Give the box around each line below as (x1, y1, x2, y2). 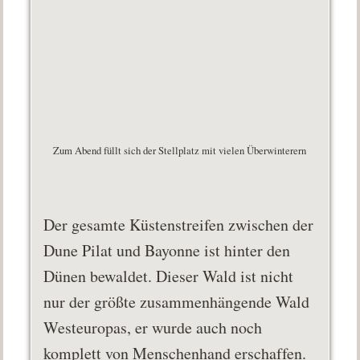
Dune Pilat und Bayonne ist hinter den (43, 239, 291, 262)
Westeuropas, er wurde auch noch (43, 317, 263, 339)
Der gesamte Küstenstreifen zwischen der (43, 214, 314, 236)
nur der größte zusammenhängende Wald (43, 291, 310, 313)
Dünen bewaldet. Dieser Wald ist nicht (43, 265, 294, 288)
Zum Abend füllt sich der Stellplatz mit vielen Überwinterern (53, 143, 307, 158)
